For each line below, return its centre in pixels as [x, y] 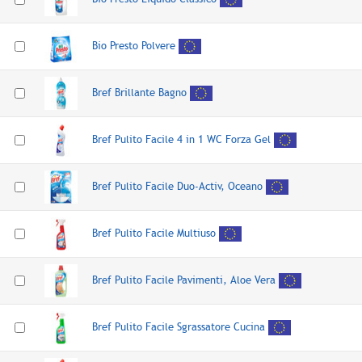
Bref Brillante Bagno [139, 92]
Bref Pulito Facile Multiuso [154, 233]
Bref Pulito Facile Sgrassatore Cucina [179, 326]
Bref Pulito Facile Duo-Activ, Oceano [177, 186]
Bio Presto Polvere [134, 45]
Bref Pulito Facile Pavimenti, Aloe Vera [184, 280]
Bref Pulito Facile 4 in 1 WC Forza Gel [181, 139]
